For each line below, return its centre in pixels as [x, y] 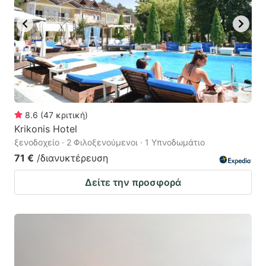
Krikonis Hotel [46, 129]
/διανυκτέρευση [72, 158]
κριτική [70, 115]
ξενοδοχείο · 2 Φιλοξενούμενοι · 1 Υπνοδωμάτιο [110, 142]
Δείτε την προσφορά [133, 183]
